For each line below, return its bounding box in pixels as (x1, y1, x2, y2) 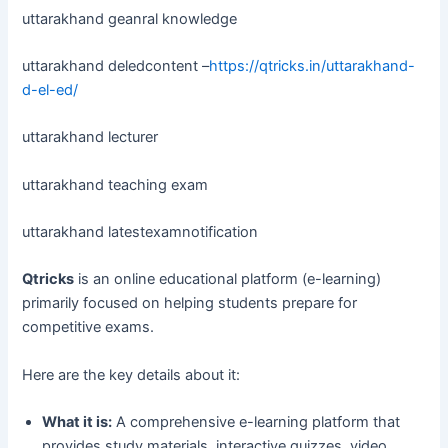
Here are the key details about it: (22, 365, 241, 384)
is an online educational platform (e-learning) (74, 270, 382, 289)
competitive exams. (22, 318, 155, 337)
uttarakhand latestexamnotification (22, 223, 259, 242)
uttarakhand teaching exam (22, 175, 209, 194)
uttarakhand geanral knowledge (22, 9, 238, 28)
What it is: (42, 413, 113, 432)
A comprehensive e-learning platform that (112, 413, 401, 432)
